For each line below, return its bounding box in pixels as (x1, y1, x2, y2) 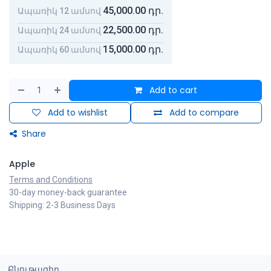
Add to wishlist (48, 106, 108, 119)
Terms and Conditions (9, 175, 93, 185)
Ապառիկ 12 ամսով (18, 5, 101, 16)
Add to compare (169, 106, 239, 119)
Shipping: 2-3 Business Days (9, 200, 116, 211)
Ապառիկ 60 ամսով (18, 44, 101, 54)
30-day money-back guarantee (9, 188, 127, 198)
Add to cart (146, 84, 197, 97)
